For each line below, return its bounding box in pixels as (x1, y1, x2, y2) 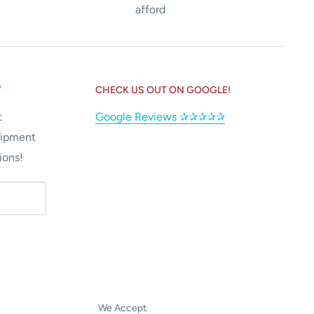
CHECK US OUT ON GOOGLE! (95, 83, 231, 96)
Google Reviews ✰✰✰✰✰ (95, 109, 225, 123)
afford (135, 2, 165, 16)
